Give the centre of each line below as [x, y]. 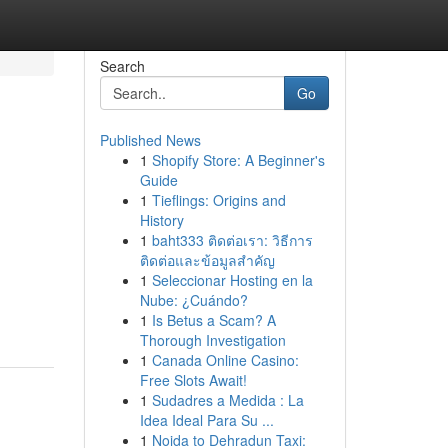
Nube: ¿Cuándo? [193, 300]
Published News [150, 140]
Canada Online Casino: [225, 360]
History [161, 220]
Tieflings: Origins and [218, 200]
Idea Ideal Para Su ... [206, 420]
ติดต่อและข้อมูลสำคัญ [207, 260]
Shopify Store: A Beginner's [238, 160]
